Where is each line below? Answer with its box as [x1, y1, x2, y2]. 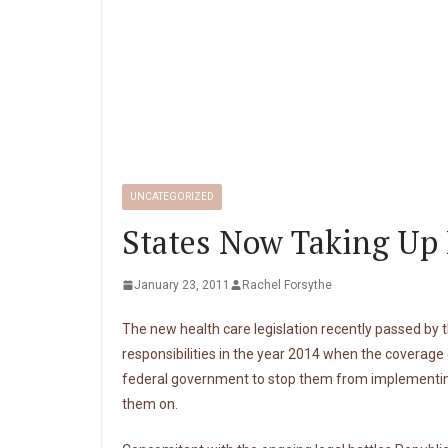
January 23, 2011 [134, 277, 230, 292]
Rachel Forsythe [242, 277, 332, 292]
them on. [122, 395, 178, 412]
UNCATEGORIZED [130, 190, 214, 202]
